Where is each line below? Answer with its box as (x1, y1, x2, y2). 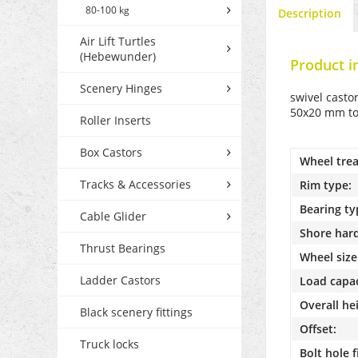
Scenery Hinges (80, 81, 162, 97)
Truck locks (80, 336, 139, 352)
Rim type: (300, 177, 352, 193)
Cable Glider (80, 209, 146, 225)
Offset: (300, 321, 336, 337)
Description (278, 6, 341, 22)
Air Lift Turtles (80, 34, 156, 50)
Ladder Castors (80, 272, 161, 288)
